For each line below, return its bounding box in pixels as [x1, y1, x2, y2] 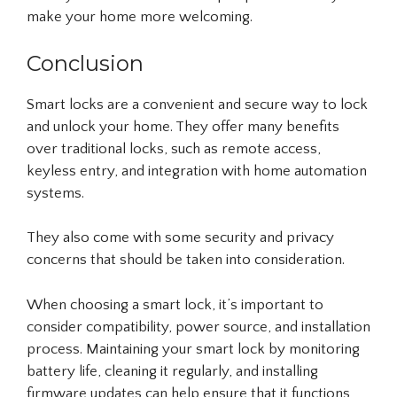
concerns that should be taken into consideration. [27, 252, 345, 269]
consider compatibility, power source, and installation [27, 318, 370, 335]
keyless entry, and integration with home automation [27, 162, 367, 179]
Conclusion [27, 50, 144, 76]
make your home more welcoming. [27, 9, 253, 26]
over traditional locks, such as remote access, [27, 140, 321, 157]
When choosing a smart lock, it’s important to [27, 296, 323, 313]
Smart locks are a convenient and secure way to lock [27, 96, 368, 113]
